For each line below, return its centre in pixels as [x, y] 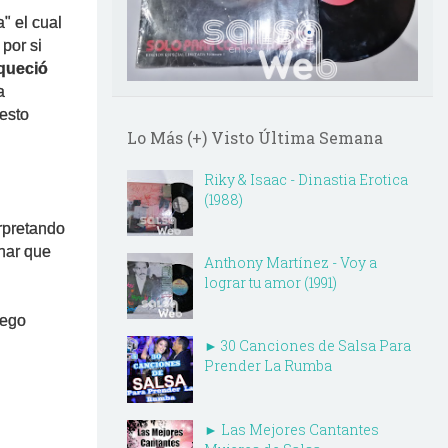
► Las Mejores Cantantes [291, 429]
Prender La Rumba [268, 366]
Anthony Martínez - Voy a [290, 263]
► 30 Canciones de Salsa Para [307, 346]
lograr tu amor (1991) [270, 283]
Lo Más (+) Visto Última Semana [255, 137]
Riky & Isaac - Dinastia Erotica [306, 179]
